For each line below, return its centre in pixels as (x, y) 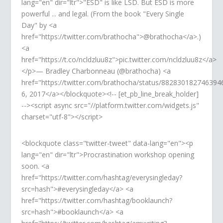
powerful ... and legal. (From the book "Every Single (103, 14)
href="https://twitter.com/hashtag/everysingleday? (102, 178)
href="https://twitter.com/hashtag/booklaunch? (97, 201)
